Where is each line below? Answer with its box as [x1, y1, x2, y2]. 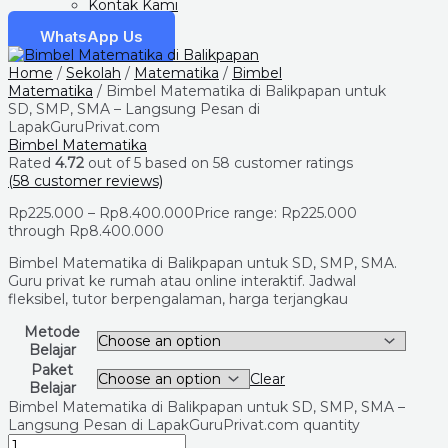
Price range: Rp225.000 [194, 204, 357, 222]
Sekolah [66, 64, 121, 82]
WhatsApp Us [40, 27, 143, 46]
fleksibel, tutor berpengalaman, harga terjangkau [8, 290, 348, 308]
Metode [24, 323, 80, 341]
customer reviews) [30, 172, 163, 190]
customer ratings [230, 154, 353, 172]
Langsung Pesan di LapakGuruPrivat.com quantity [8, 416, 360, 434]
